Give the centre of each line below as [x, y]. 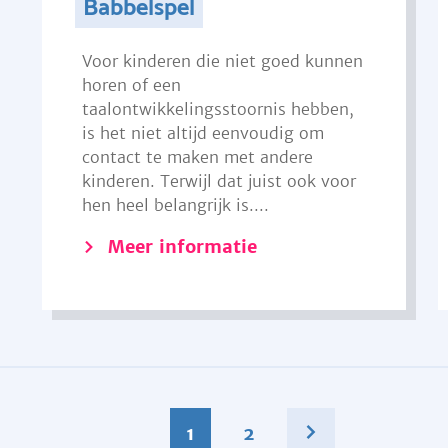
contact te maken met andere [197, 157]
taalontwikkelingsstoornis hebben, [217, 109]
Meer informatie [182, 246]
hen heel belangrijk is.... [175, 205]
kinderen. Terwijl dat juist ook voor [218, 181]
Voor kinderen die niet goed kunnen [222, 61]
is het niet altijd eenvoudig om [202, 133]
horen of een [131, 85]
